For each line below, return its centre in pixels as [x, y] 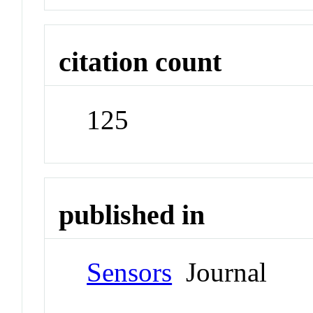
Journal [220, 272]
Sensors [130, 272]
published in [132, 214]
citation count [140, 62]
